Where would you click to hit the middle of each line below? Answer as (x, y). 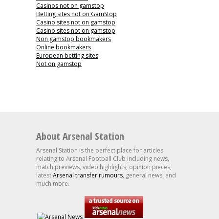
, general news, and (149, 175)
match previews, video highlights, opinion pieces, (104, 167)
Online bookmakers (64, 47)
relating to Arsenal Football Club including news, (103, 159)
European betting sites (67, 56)
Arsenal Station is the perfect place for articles (100, 151)
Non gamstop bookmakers (74, 39)
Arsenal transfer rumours (88, 175)
